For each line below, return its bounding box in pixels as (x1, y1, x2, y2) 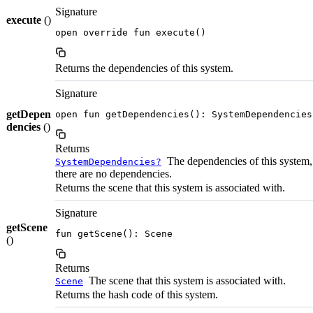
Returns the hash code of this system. (55, 289, 218, 301)
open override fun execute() (55, 27, 206, 38)
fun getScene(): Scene (55, 228, 173, 240)
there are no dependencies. (55, 168, 172, 180)
